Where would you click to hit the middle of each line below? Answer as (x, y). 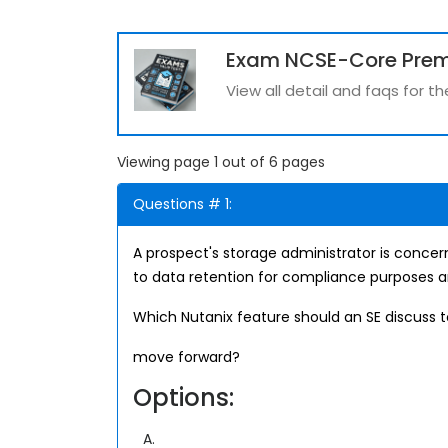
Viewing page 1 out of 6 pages (221, 162)
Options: (183, 397)
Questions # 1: (182, 204)
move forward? (186, 357)
